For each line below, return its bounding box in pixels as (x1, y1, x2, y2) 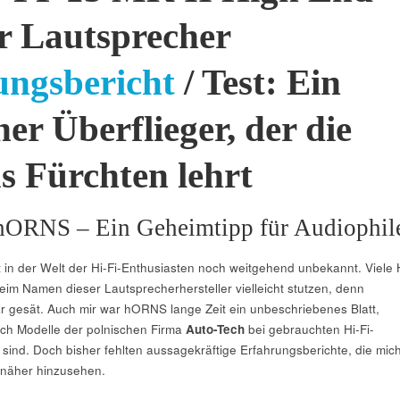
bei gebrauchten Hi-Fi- (244, 321, 374, 338)
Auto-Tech (185, 321, 245, 338)
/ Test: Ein (174, 62, 341, 104)
